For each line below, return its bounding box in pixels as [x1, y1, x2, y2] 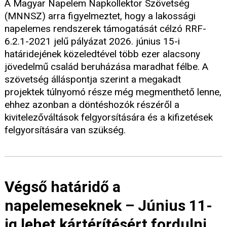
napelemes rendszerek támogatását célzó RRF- [5, 22, 206, 34]
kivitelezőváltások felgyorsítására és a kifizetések [5, 111, 213, 123]
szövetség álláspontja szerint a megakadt [5, 73, 181, 85]
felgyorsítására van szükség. [5, 124, 126, 136]
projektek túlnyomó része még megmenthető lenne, [5, 86, 221, 98]
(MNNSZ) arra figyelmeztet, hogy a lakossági [5, 10, 196, 22]
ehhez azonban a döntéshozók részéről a [5, 98, 179, 110]
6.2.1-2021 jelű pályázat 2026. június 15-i [5, 35, 180, 47]
